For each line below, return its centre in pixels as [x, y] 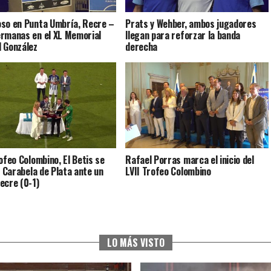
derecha [142, 47]
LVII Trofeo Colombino [168, 171]
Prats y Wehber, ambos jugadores [191, 24]
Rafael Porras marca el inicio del [190, 160]
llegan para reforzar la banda [183, 35]
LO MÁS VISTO [135, 243]
